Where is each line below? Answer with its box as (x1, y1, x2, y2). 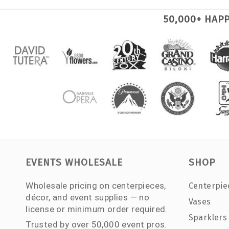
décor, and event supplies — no (26, 192, 150, 203)
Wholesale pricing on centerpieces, (26, 180, 166, 191)
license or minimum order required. (26, 204, 168, 215)
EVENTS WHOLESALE (26, 156, 123, 169)
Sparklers (188, 213, 227, 223)
